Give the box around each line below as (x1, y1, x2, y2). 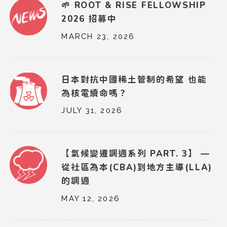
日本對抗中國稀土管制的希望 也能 (61, 74, 207, 85)
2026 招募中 (61, 14, 117, 24)
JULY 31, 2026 (61, 106, 123, 115)
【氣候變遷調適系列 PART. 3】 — (61, 148, 210, 159)
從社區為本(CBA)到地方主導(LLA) (61, 162, 212, 173)
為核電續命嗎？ (61, 88, 128, 98)
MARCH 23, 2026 (61, 31, 135, 41)
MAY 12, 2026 (61, 194, 121, 203)
